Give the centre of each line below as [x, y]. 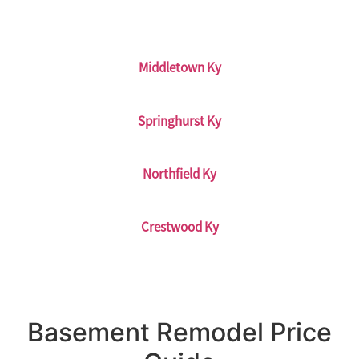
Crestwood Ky [179, 227]
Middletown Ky [179, 68]
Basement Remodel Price [179, 332]
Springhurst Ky [179, 121]
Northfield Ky [179, 174]
